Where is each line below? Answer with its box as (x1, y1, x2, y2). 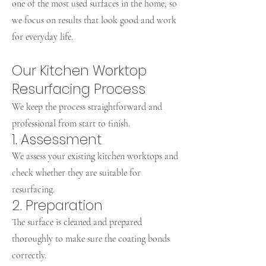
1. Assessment (12, 130, 102, 149)
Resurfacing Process (12, 80, 145, 99)
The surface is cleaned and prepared (12, 216, 142, 228)
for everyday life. (12, 31, 73, 43)
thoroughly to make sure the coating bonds (12, 233, 170, 245)
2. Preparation (12, 196, 103, 215)
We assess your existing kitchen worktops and (12, 150, 178, 162)
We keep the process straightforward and (12, 101, 162, 113)
